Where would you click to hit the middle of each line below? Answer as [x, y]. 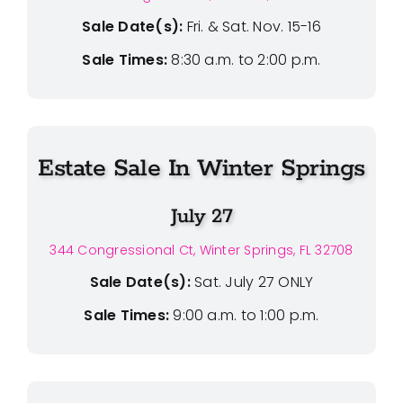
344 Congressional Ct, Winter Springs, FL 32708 [201, 250]
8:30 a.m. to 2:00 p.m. [244, 59]
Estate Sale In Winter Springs [201, 168]
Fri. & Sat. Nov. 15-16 [254, 26]
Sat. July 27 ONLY [254, 282]
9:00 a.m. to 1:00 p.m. [244, 315]
